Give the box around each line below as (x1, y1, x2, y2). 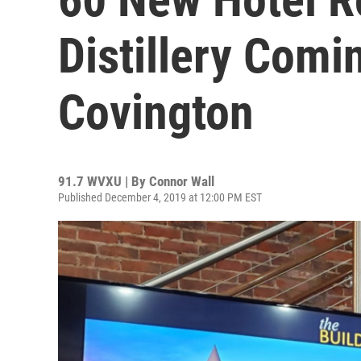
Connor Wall (149, 173, 214, 189)
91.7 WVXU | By (58, 173, 149, 189)
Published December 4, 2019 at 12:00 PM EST (58, 191, 262, 204)
